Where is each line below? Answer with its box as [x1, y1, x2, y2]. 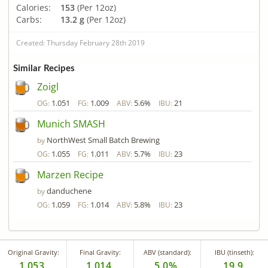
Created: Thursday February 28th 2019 [16, 37, 145, 48]
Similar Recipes [13, 64, 75, 74]
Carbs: [16, 13, 42, 25]
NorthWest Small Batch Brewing [47, 135, 160, 146]
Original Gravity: [7, 248, 59, 257]
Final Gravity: [80, 248, 121, 257]
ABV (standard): [143, 248, 191, 257]
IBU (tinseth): [215, 248, 254, 257]
